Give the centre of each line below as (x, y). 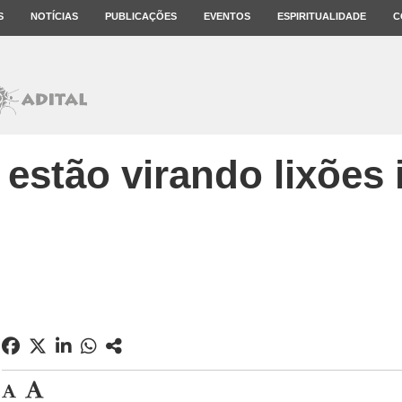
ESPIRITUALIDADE (322, 16)
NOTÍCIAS (54, 16)
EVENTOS (227, 16)
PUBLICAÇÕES (141, 16)
